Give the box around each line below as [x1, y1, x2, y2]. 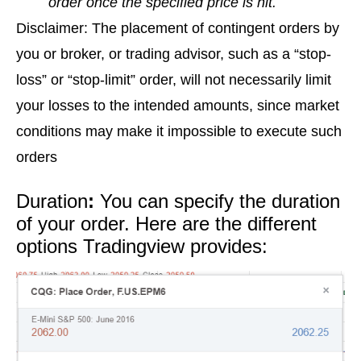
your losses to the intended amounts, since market [16, 97, 339, 114]
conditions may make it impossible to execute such [16, 122, 342, 139]
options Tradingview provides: [16, 234, 268, 257]
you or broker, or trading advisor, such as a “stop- [16, 45, 331, 62]
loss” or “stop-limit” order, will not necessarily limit [16, 71, 331, 88]
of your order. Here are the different [16, 212, 317, 234]
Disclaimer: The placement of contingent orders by [16, 19, 339, 36]
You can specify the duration [100, 189, 340, 212]
